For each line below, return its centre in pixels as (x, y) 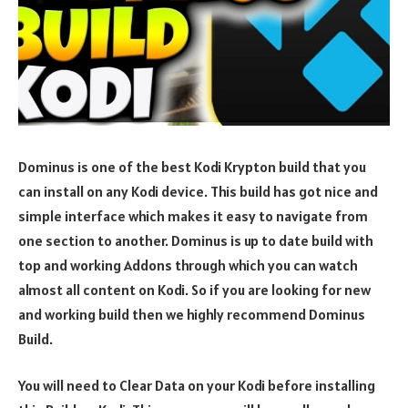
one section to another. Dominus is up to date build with (196, 240)
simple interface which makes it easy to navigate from (193, 215)
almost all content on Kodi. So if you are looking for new (194, 289)
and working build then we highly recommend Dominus (192, 314)
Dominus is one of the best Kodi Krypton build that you (192, 166)
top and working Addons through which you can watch (188, 265)
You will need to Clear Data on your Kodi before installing (197, 386)
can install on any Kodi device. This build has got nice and (198, 191)
